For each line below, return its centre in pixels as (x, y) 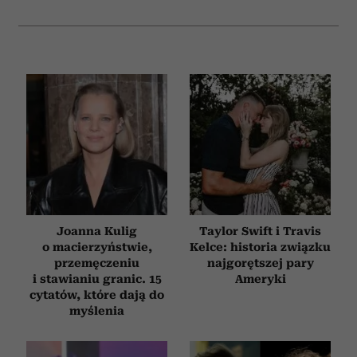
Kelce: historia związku (260, 247)
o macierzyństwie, (97, 247)
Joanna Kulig (97, 231)
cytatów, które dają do (97, 294)
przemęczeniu (97, 263)
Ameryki (260, 279)
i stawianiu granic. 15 (97, 279)
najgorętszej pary (260, 263)
